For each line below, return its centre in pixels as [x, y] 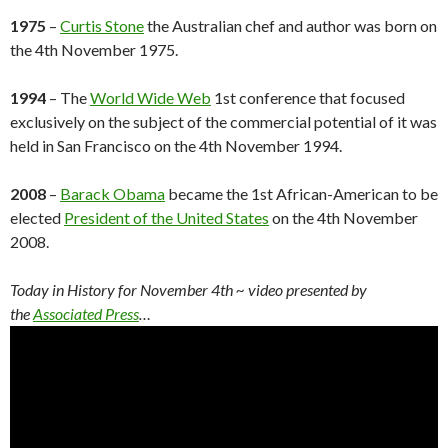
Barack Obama [112, 194]
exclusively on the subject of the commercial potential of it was [223, 122]
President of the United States [166, 218]
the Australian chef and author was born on [290, 26]
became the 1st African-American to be [301, 194]
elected [37, 218]
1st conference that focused [308, 98]
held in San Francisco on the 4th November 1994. [176, 146]
